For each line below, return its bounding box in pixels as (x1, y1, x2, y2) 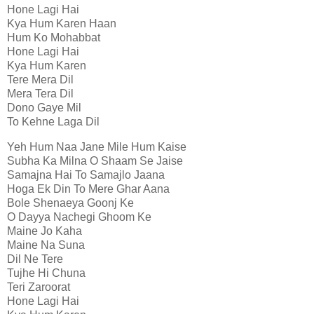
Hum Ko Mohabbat (7, 31, 100, 43)
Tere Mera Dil (7, 73, 74, 86)
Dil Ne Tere (7, 252, 63, 265)
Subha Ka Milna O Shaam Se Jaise (7, 154, 183, 167)
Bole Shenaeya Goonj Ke (7, 196, 134, 209)
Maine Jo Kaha (7, 224, 82, 237)
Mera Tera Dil (7, 87, 74, 100)
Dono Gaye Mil (7, 101, 81, 114)
